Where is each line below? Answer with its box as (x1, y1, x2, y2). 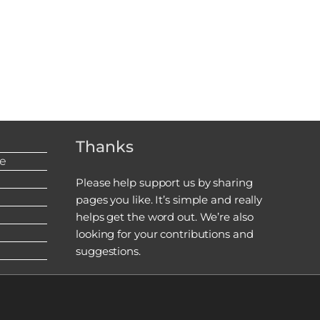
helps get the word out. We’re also (76, 210, 254, 224)
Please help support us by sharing (76, 176, 253, 190)
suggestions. (76, 244, 141, 259)
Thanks (76, 137, 134, 157)
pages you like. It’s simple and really (76, 193, 263, 207)
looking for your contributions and (76, 227, 254, 241)
